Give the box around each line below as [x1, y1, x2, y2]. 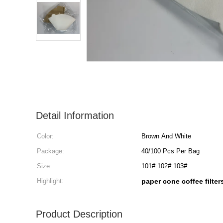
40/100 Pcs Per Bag [141, 147, 200, 155]
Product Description [36, 209, 122, 220]
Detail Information [36, 110, 114, 121]
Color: [37, 132, 54, 140]
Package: [37, 147, 64, 155]
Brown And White [141, 132, 191, 140]
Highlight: [37, 177, 64, 185]
